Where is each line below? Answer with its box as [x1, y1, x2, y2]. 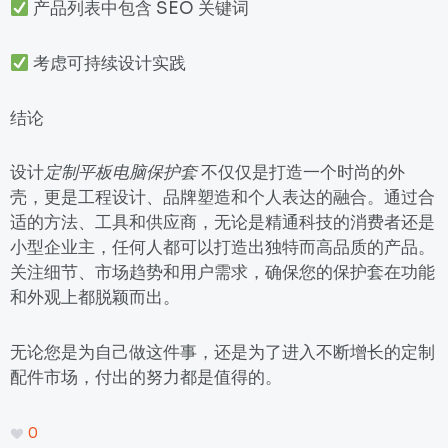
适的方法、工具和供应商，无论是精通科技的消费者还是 [10, 212, 435, 234]
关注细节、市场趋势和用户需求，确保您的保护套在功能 [10, 262, 435, 284]
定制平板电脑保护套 [44, 162, 197, 184]
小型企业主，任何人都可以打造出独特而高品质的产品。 [10, 237, 435, 259]
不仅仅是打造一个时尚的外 [197, 162, 405, 184]
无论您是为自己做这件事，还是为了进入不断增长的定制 [10, 342, 435, 364]
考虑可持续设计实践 [29, 52, 187, 74]
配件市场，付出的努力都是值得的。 [10, 367, 282, 389]
